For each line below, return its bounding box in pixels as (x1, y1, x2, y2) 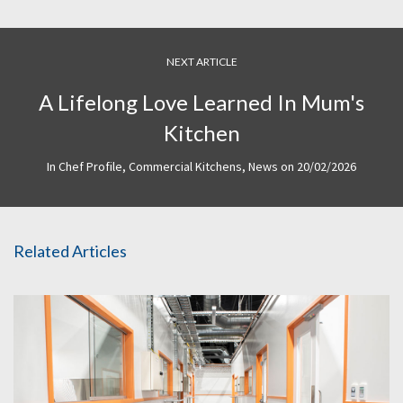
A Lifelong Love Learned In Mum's (39, 89, 364, 116)
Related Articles (13, 241, 127, 262)
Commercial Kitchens (129, 158, 242, 175)
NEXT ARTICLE (166, 55, 237, 69)
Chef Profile (58, 158, 122, 175)
